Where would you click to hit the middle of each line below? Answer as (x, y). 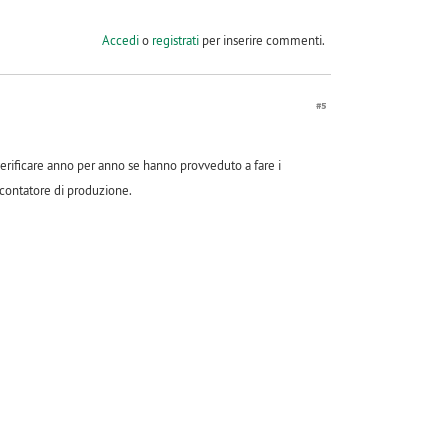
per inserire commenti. (261, 39)
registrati (175, 39)
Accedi (120, 39)
